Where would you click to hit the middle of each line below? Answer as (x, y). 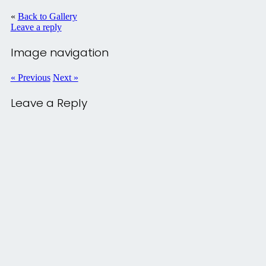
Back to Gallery (47, 17)
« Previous (30, 77)
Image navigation (59, 53)
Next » (65, 77)
